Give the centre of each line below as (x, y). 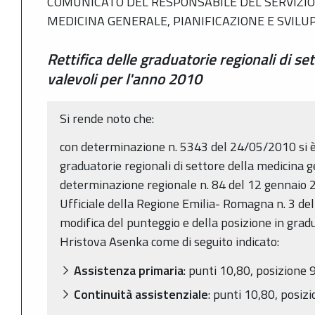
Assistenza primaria (129, 270)
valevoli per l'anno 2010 (124, 79)
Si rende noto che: (107, 118)
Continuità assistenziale (141, 294)
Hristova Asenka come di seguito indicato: (169, 242)
